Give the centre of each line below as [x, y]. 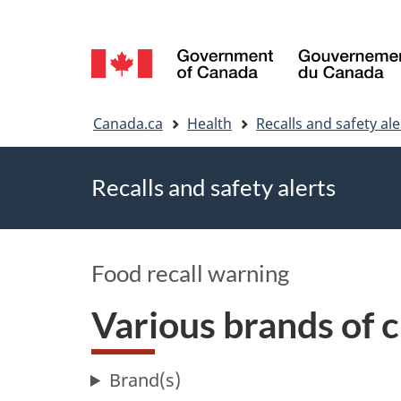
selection [162, 81]
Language [165, 38]
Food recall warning [190, 273]
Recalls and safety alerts [213, 188]
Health [209, 123]
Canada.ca [128, 123]
